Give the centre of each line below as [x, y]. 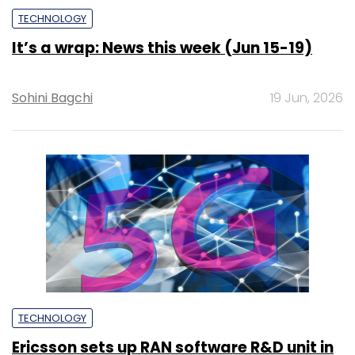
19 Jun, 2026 [307, 97]
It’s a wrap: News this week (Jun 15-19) [162, 48]
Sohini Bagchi [52, 97]
